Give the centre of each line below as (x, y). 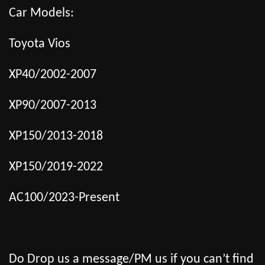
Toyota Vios (40, 44)
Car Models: (41, 14)
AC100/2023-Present (64, 198)
